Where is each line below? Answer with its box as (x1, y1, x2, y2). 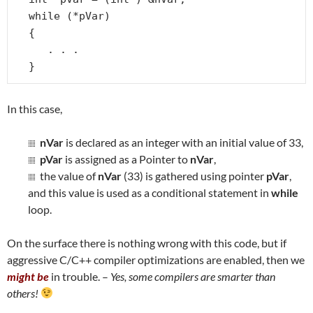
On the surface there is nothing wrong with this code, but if (7, 235, 286, 249)
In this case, (7, 101, 62, 115)
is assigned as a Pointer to (63, 152, 190, 166)
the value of (40, 168, 98, 182)
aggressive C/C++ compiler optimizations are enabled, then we (7, 252, 305, 266)
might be (7, 269, 49, 283)
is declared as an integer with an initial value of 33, (64, 135, 303, 149)
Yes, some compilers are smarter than (110, 269, 275, 283)
